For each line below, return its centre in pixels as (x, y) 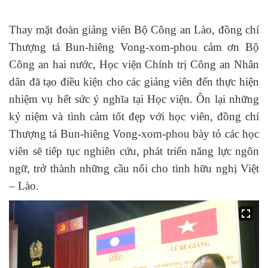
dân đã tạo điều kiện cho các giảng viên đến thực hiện (134, 81)
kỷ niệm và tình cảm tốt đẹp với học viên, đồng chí (134, 116)
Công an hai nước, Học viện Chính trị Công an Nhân (134, 64)
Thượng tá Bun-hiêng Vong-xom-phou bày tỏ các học (134, 133)
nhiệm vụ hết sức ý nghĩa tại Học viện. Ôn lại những (134, 99)
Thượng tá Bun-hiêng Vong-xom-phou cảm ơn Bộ (134, 47)
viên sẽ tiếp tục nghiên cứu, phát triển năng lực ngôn (134, 151)
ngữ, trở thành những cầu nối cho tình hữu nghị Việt (134, 168)
